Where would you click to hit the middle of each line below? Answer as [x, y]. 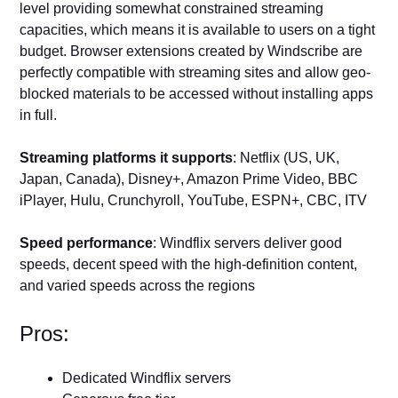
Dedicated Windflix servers [147, 378]
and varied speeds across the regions [138, 286]
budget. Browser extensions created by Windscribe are [191, 52]
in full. [39, 115]
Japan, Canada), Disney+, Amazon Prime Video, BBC [189, 179]
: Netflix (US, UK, [287, 158]
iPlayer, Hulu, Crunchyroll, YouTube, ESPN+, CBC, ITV [194, 201]
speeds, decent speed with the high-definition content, [189, 265]
